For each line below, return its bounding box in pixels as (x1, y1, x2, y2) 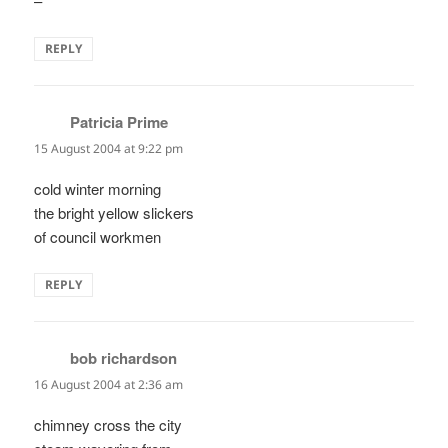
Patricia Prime (70, 110, 169, 133)
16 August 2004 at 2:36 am (34, 375, 184, 393)
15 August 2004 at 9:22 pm (34, 139, 184, 157)
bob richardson (70, 346, 178, 369)
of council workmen (34, 225, 162, 247)
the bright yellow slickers (34, 201, 195, 223)
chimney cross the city (34, 414, 183, 436)
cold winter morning (34, 177, 162, 199)
